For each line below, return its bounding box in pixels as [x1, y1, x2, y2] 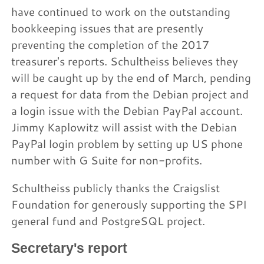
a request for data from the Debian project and [11, 87, 249, 101]
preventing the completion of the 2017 [11, 37, 210, 52]
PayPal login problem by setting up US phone [11, 136, 243, 151]
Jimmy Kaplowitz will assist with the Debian [11, 120, 237, 134]
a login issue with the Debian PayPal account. [11, 103, 243, 118]
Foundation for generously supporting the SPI [11, 197, 247, 212]
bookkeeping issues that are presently [11, 21, 204, 35]
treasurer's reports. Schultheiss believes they [11, 54, 239, 68]
